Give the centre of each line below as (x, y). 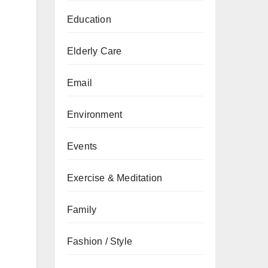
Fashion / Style (100, 241)
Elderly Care (95, 51)
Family (82, 210)
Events (82, 146)
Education (89, 19)
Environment (95, 115)
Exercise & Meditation (115, 178)
